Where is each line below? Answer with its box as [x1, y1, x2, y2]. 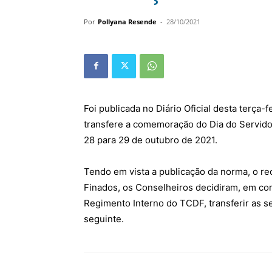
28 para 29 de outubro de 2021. [84, 134, 217, 146]
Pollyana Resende [98, 16, 157, 26]
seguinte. [84, 212, 124, 225]
